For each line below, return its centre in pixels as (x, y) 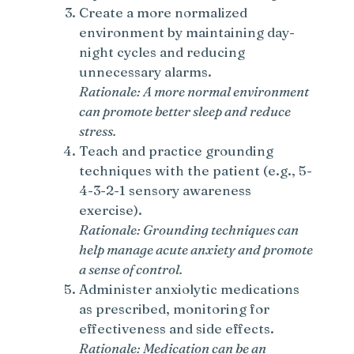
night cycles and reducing (162, 51)
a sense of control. (131, 269)
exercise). (111, 209)
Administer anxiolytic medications (190, 288)
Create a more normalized (164, 12)
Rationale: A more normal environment (194, 91)
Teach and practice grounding (177, 150)
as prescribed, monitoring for (175, 308)
